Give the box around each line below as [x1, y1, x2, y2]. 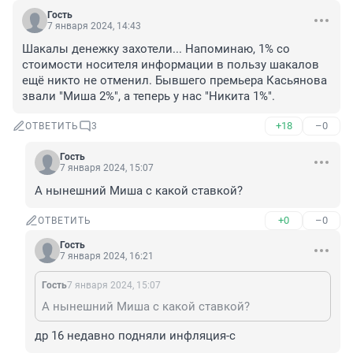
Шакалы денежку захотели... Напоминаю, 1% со [22, 42, 290, 57]
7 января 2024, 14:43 [47, 20, 141, 32]
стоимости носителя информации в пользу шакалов [22, 58, 319, 72]
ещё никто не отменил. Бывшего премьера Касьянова [22, 73, 327, 88]
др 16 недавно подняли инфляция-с [35, 329, 236, 344]
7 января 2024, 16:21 [60, 251, 154, 262]
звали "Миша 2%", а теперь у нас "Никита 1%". [22, 89, 275, 104]
